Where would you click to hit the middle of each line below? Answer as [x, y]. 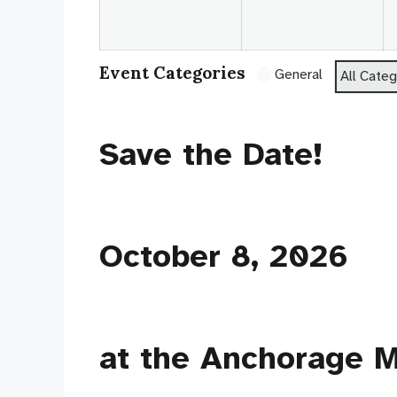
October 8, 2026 [224, 256]
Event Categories [172, 72]
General [299, 74]
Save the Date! [211, 154]
